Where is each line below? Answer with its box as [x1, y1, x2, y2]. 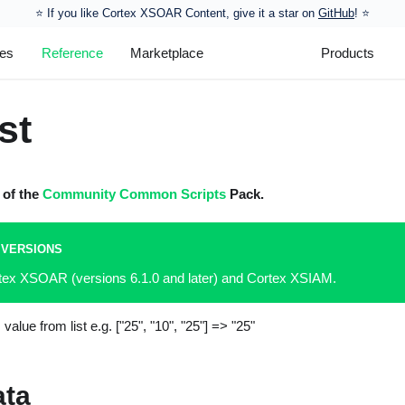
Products [321, 44, 375, 61]
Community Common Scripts [42, 185, 226, 202]
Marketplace [130, 44, 204, 61]
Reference [41, 44, 103, 61]
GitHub [318, 6, 354, 20]
